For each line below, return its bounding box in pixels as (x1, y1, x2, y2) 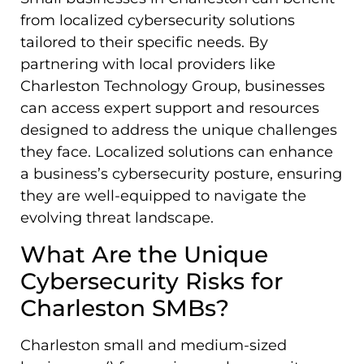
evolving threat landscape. (20, 209, 214, 227)
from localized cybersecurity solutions (20, 11, 295, 30)
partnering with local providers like (20, 55, 275, 74)
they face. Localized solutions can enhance (20, 143, 333, 162)
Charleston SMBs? (20, 293, 229, 322)
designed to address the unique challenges (20, 121, 337, 140)
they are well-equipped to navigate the (20, 187, 306, 206)
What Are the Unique (20, 240, 268, 268)
